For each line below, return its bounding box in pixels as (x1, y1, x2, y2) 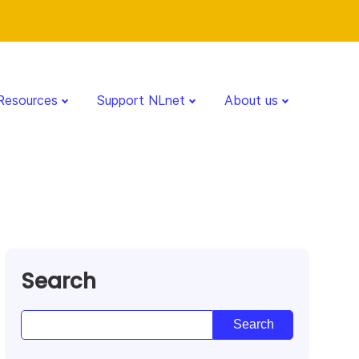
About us (224, 91, 278, 108)
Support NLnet (97, 91, 185, 108)
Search (21, 266, 96, 296)
